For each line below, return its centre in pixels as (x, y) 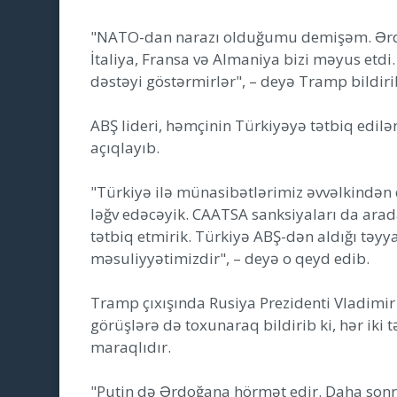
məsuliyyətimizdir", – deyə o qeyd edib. (230, 258)
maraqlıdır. (131, 347)
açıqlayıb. (125, 148)
